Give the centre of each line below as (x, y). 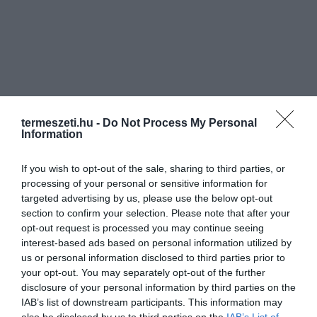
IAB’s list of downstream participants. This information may (152, 302)
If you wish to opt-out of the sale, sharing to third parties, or (153, 168)
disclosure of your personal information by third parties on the (158, 287)
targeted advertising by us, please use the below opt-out (147, 198)
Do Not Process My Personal (180, 122)
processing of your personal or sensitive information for (144, 183)
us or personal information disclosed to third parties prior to (153, 257)
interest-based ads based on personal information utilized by (156, 242)
